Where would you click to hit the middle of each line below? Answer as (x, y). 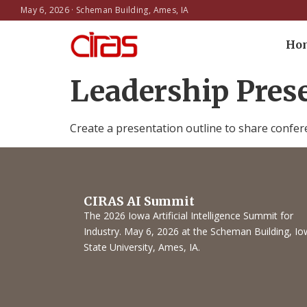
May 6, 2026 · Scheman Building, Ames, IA (105, 10)
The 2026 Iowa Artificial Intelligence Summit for (188, 216)
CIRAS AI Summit (139, 201)
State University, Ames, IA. (142, 247)
